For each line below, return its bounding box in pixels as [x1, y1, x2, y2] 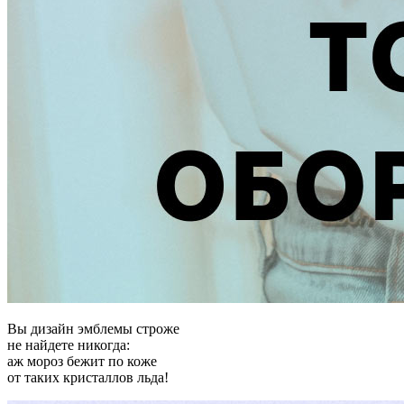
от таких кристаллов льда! [7, 369, 169, 385]
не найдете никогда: [7, 336, 130, 353]
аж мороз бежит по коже [7, 353, 157, 369]
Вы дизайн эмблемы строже [7, 320, 179, 336]
